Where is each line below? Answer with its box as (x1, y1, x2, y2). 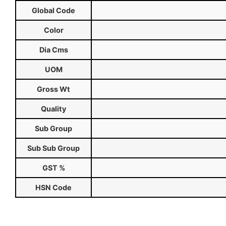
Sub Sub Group (27, 144, 80, 153)
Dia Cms (39, 45, 68, 54)
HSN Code (35, 183, 72, 192)
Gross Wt (37, 85, 70, 94)
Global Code (32, 6, 75, 15)
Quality (41, 104, 66, 114)
